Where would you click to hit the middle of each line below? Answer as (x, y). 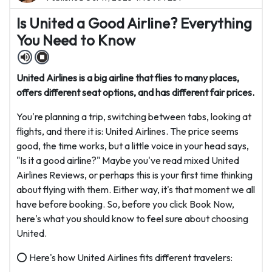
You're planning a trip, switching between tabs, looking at (134, 117)
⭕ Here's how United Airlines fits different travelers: (124, 258)
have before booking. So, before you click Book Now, (125, 204)
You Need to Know (76, 40)
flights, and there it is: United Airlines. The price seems (127, 131)
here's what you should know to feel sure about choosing (132, 219)
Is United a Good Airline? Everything (134, 23)
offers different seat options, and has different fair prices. (135, 93)
